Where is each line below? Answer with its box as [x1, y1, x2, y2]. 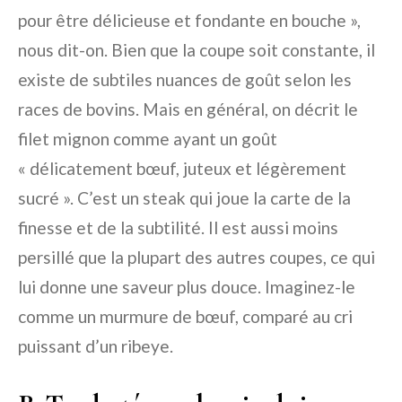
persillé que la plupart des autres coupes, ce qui [18, 247, 375, 268]
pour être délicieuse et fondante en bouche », [18, 10, 361, 31]
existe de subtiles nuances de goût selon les [18, 69, 352, 91]
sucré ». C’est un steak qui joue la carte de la [18, 188, 351, 209]
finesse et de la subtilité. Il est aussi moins [18, 217, 338, 239]
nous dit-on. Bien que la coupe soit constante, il [18, 39, 375, 61]
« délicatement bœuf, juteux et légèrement [18, 158, 346, 179]
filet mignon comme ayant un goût [18, 128, 277, 150]
